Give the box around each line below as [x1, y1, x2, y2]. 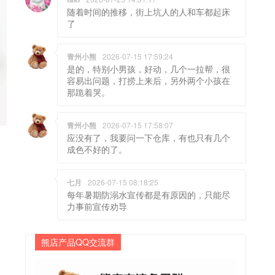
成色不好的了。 [67, 142, 127, 155]
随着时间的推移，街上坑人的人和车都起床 [67, 5, 230, 18]
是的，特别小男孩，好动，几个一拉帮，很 [67, 62, 230, 75]
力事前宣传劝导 [67, 199, 127, 212]
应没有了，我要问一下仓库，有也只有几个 [67, 131, 230, 144]
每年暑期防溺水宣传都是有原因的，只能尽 [67, 188, 230, 201]
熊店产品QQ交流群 [41, 236, 115, 249]
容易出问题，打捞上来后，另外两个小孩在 [67, 74, 230, 87]
